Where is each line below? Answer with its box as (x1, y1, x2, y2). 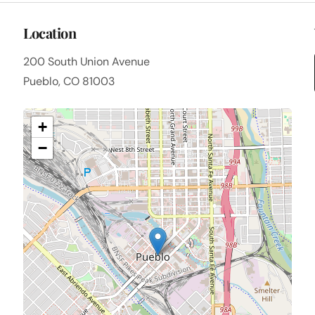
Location (23, 23, 77, 42)
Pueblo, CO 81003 (23, 74, 115, 89)
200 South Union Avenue (23, 54, 150, 69)
